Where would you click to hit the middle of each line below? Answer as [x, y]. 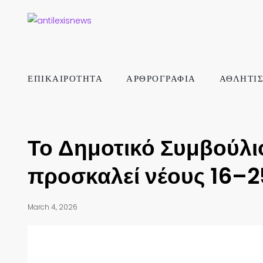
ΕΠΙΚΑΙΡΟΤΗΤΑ [65, 78]
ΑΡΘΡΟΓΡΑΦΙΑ [161, 78]
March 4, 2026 [53, 207]
